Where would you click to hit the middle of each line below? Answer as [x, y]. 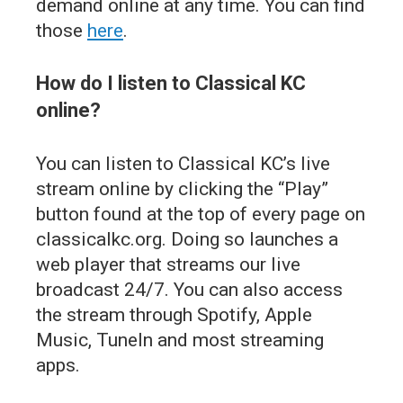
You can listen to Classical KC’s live [183, 163]
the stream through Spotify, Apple [174, 314]
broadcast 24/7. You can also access [189, 289]
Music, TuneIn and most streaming [180, 340]
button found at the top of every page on [201, 214]
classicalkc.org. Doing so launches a [187, 239]
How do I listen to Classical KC [171, 83]
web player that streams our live [168, 264]
